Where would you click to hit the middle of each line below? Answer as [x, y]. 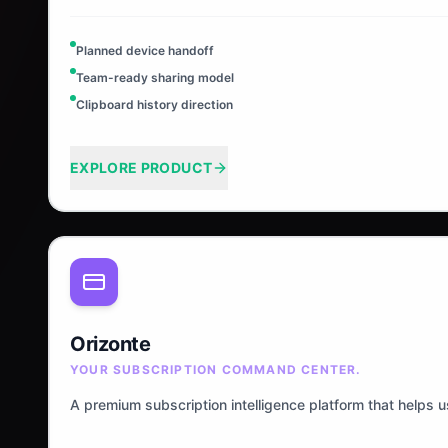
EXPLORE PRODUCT [141, 167]
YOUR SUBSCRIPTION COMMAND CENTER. [216, 369]
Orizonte [110, 344]
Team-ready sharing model [155, 77]
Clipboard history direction [154, 104]
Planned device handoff [145, 50]
